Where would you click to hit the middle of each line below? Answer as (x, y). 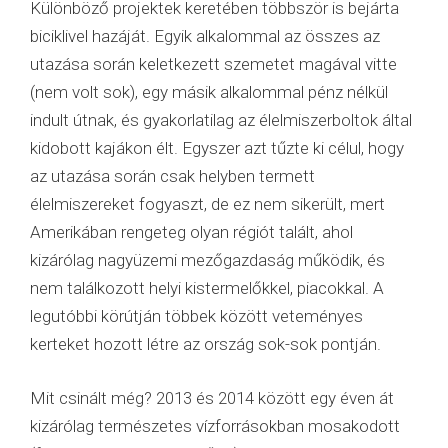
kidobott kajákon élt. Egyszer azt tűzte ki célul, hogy (217, 148)
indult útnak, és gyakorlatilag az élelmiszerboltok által (221, 120)
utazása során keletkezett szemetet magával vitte (213, 64)
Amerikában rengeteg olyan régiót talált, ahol (191, 232)
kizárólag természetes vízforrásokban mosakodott (215, 425)
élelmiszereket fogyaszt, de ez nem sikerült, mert (207, 204)
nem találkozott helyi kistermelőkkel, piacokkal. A (207, 288)
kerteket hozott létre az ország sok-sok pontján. (205, 344)
